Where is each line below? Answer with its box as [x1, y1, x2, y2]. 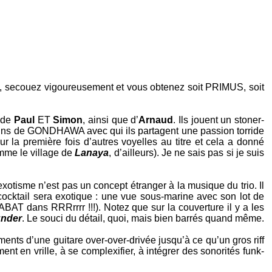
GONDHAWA [27, 126, 84, 136]
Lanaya [75, 148, 109, 158]
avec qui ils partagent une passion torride [84, 126, 265, 136]
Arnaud [138, 115, 174, 125]
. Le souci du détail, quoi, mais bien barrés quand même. [22, 213, 264, 223]
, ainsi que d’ [83, 115, 139, 125]
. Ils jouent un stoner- [173, 115, 265, 125]
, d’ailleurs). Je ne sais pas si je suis [109, 148, 265, 158]
